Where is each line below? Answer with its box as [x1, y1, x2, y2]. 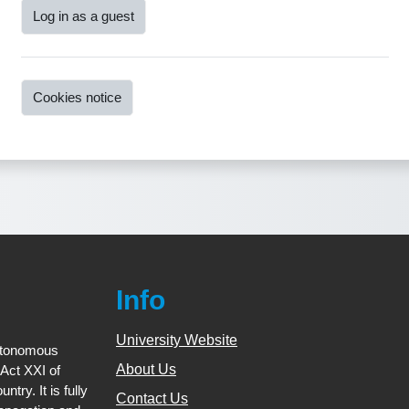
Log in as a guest [32, 8, 134, 25]
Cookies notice [32, 89, 121, 106]
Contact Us [116, 391, 188, 407]
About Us [116, 362, 176, 378]
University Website [116, 332, 237, 349]
